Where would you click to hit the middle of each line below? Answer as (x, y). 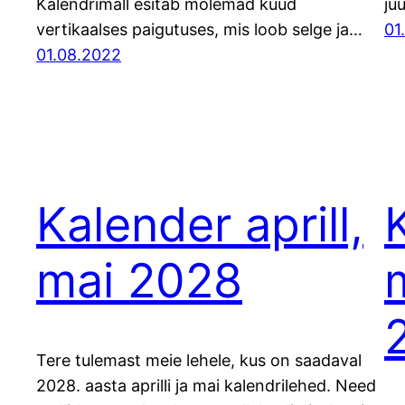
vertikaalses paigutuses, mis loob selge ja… (199, 29)
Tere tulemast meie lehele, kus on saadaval (199, 361)
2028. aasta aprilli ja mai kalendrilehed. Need (206, 386)
